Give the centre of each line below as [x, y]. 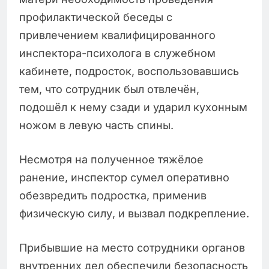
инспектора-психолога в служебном [117, 53]
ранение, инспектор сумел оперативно [124, 178]
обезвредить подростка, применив [113, 196]
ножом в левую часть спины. [96, 125]
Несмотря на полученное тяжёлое [111, 160]
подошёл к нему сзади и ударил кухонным [133, 107]
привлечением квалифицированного [117, 35]
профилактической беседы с [96, 17]
